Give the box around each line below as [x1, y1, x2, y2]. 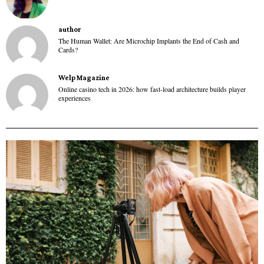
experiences [58, 93, 91, 103]
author [58, 25, 81, 34]
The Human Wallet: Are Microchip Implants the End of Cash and [58, 35, 239, 45]
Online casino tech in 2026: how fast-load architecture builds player [58, 84, 246, 94]
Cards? [58, 44, 78, 54]
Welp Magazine [58, 73, 110, 82]
